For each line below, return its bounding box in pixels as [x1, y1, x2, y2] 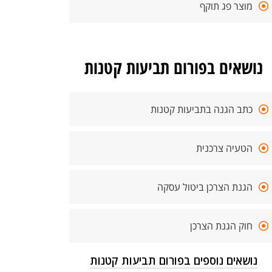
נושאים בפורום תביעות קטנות [84, 55, 263, 79]
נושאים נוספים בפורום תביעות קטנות [90, 253, 257, 268]
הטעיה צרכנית [196, 141, 253, 155]
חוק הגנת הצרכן [190, 219, 253, 233]
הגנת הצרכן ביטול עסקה [157, 180, 253, 194]
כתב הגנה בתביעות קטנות [151, 103, 253, 116]
